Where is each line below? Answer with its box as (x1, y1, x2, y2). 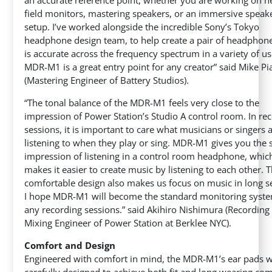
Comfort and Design (24, 239, 116, 251)
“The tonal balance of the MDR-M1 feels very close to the (24, 96, 260, 109)
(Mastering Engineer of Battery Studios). (24, 73, 189, 86)
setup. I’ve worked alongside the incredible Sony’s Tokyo (24, 20, 260, 33)
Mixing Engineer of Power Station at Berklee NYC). (24, 216, 232, 229)
